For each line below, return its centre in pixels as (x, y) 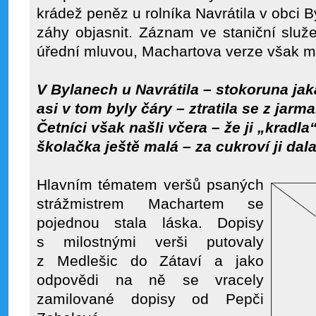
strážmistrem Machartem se (150, 204)
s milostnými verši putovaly (150, 242)
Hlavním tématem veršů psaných (150, 185)
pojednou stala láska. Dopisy (150, 223)
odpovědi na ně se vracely (150, 280)
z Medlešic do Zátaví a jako (150, 261)
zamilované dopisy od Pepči (150, 299)
